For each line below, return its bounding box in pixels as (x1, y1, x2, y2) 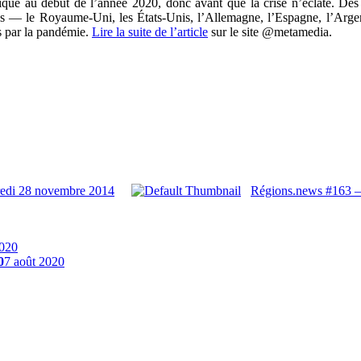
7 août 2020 (4, 255, 64, 269)
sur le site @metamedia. (208, 25, 332, 39)
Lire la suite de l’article (92, 25, 208, 39)
